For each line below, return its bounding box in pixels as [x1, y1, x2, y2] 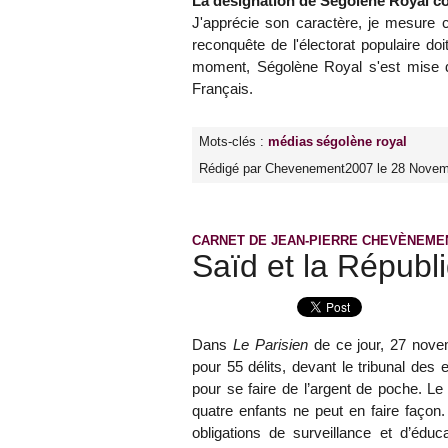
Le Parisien [232, 336, 308, 354]
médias [268, 134, 313, 150]
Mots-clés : [199, 134, 268, 150]
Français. [192, 80, 253, 98]
